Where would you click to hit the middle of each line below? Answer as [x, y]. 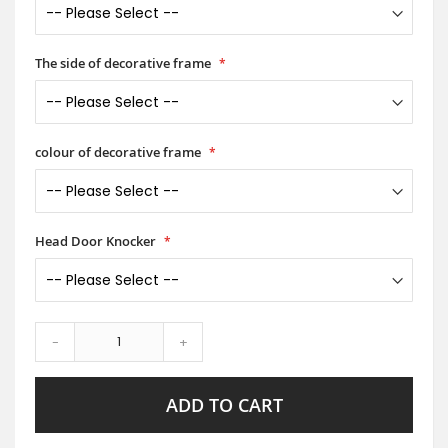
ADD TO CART [224, 404]
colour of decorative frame [119, 151]
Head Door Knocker [97, 240]
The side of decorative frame [124, 62]
